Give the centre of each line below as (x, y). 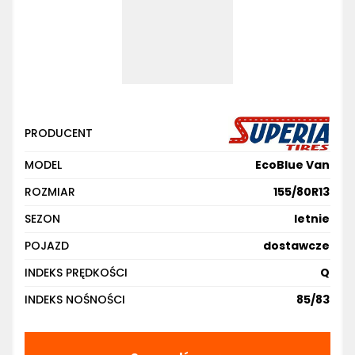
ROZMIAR (50, 192)
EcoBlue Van (292, 165)
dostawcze (296, 246)
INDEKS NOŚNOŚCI (75, 300)
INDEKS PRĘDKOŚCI (76, 273)
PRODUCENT (59, 133)
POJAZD (47, 246)
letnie (312, 219)
